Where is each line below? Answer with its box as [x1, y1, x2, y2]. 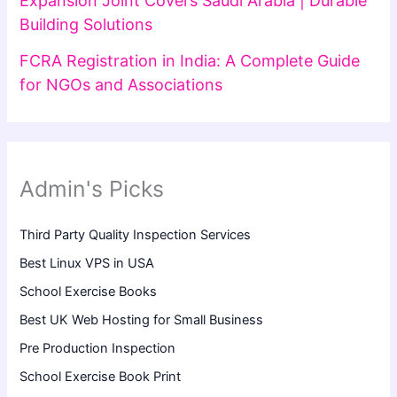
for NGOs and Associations [19, 74, 223, 94]
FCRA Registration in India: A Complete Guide [19, 51, 361, 70]
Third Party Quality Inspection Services [19, 227, 252, 244]
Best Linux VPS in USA [19, 255, 155, 272]
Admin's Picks [19, 175, 165, 202]
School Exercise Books [19, 284, 158, 300]
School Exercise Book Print [19, 368, 182, 385]
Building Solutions [19, 15, 153, 35]
